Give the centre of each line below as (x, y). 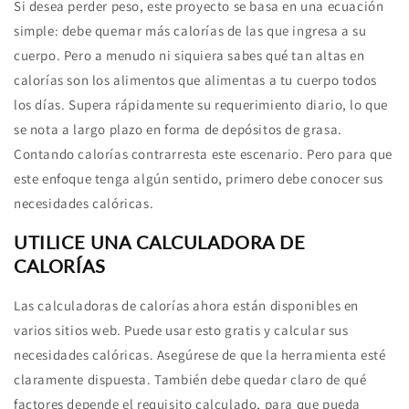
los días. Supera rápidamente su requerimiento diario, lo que (201, 104)
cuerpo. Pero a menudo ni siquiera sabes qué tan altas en (189, 55)
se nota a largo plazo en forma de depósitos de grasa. (178, 129)
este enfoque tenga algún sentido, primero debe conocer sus (199, 178)
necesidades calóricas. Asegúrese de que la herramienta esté (200, 354)
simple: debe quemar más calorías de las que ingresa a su (190, 30)
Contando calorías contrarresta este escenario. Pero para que (204, 153)
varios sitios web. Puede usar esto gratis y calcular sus (181, 330)
